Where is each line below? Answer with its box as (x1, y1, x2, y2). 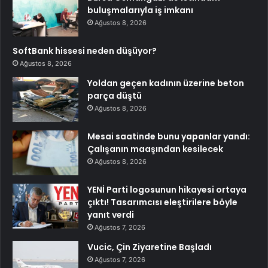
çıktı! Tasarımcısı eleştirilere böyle (87, 196, 237, 209)
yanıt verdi (87, 209, 134, 221)
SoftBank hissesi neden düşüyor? (13, 45, 157, 57)
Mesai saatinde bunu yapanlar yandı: (87, 130, 250, 143)
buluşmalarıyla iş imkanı (87, 4, 193, 17)
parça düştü (87, 90, 142, 102)
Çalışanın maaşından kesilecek (87, 143, 223, 156)
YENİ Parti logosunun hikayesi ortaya (87, 184, 246, 196)
